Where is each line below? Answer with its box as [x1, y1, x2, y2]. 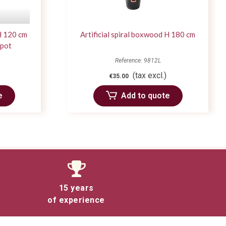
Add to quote [121, 90, 170, 100]
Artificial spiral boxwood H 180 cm [80, 29, 195, 39]
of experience [47, 195, 105, 205]
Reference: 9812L [115, 56, 161, 64]
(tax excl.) [133, 70, 166, 80]
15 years [59, 183, 94, 193]
